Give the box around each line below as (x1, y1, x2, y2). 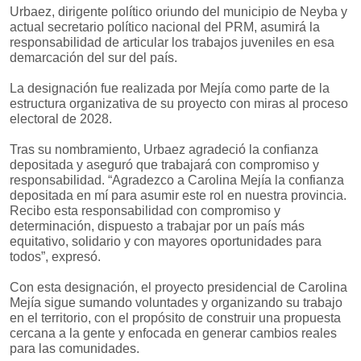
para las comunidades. (10, 342, 139, 356)
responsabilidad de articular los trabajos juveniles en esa (10, 35, 334, 50)
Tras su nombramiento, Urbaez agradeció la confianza (10, 143, 318, 157)
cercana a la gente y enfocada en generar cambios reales (10, 326, 337, 341)
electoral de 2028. (10, 112, 112, 127)
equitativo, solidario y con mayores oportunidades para (10, 234, 322, 249)
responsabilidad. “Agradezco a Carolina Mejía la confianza (10, 173, 344, 188)
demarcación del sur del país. (10, 51, 177, 65)
